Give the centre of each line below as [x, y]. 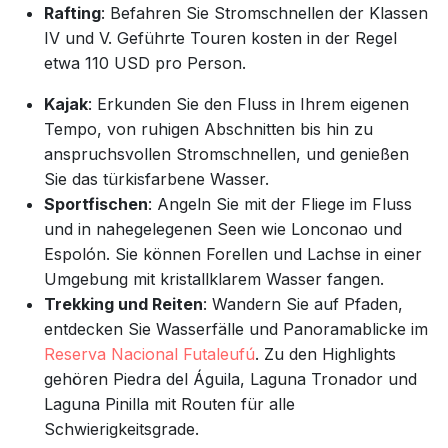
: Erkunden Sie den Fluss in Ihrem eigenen [248, 104]
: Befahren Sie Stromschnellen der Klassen [264, 13]
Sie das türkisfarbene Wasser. [156, 179]
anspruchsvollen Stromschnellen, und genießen [226, 154]
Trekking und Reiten [123, 304]
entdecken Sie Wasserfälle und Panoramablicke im [236, 329]
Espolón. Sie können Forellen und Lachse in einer [233, 254]
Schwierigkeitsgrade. [121, 429]
